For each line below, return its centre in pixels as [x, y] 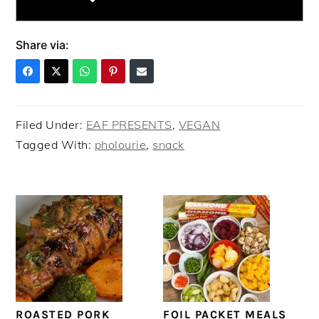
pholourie [120, 145]
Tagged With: [55, 145]
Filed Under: [51, 125]
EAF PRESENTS [129, 125]
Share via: [43, 45]
